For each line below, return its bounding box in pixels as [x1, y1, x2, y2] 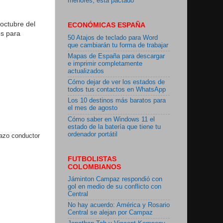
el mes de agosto [68, 105, 117, 112]
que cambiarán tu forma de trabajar [68, 41, 168, 49]
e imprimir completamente [68, 60, 142, 67]
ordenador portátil [68, 130, 117, 138]
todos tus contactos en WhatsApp [68, 86, 166, 94]
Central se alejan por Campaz [68, 209, 153, 217]
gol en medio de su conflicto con [68, 183, 161, 190]
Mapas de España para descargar [68, 52, 165, 60]
